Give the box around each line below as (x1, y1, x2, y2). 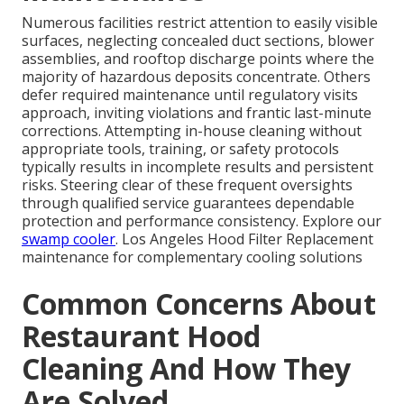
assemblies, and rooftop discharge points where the (22, 48, 374, 69)
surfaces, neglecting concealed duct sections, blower (22, 30, 374, 50)
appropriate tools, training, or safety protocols (22, 138, 339, 159)
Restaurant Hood (22, 316, 261, 355)
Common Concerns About (22, 283, 376, 323)
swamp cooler (22, 228, 115, 249)
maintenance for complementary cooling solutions (22, 246, 363, 267)
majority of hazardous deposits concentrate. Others (22, 66, 371, 87)
